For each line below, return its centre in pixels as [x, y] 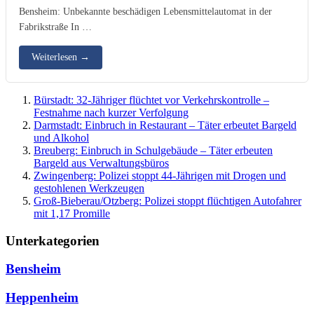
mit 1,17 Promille [72, 213]
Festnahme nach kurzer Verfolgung [111, 112]
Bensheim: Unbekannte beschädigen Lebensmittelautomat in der [145, 11]
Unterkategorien [53, 240]
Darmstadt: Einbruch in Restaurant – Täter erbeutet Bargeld [165, 125]
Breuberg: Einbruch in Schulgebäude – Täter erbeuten [153, 150]
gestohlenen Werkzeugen [89, 188]
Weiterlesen [56, 57]
